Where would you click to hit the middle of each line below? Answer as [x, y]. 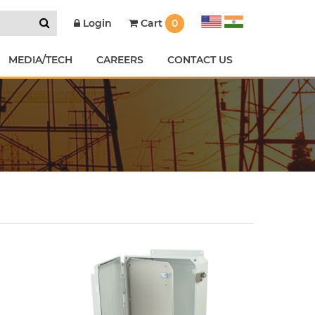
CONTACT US [200, 60]
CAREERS [120, 60]
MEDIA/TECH [40, 60]
